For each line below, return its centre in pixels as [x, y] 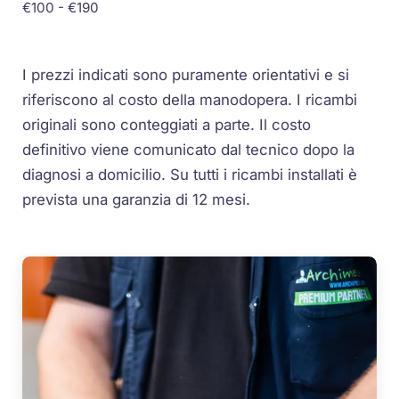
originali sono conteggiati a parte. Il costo [167, 124]
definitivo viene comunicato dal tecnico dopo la [189, 149]
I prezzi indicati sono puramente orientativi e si [186, 74]
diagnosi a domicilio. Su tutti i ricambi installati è [190, 174]
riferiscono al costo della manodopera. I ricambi [190, 99]
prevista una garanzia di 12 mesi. [137, 199]
